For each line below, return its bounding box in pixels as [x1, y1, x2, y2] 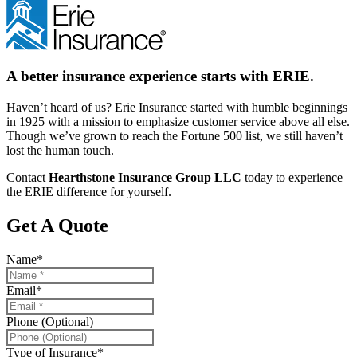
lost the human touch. [6, 143, 114, 158]
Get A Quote [6, 215, 108, 237]
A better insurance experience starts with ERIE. [6, 68, 314, 85]
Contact [6, 171, 49, 185]
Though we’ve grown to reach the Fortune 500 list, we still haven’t [6, 129, 343, 143]
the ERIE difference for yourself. [6, 185, 171, 199]
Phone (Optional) [6, 314, 93, 328]
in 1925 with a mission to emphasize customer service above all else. [6, 115, 350, 129]
